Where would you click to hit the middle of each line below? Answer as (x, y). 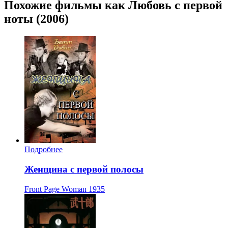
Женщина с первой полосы (84, 169)
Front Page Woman (55, 189)
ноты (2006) (36, 19)
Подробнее (44, 150)
